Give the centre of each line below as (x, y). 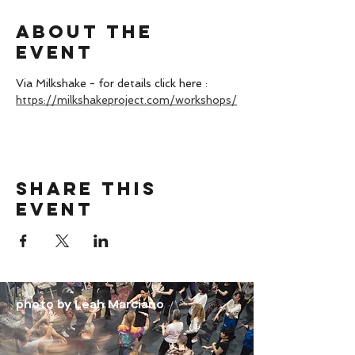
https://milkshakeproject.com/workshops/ (126, 100)
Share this (86, 189)
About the (84, 32)
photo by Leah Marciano (90, 305)
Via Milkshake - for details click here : (113, 83)
